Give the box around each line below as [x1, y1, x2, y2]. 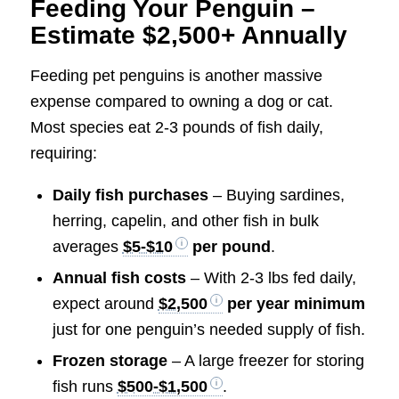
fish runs [52, 378, 118, 396]
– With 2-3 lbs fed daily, [185, 269, 356, 288]
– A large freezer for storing [167, 352, 364, 370]
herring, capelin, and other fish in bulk [52, 212, 319, 231]
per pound [187, 238, 271, 256]
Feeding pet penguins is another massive [29, 66, 322, 85]
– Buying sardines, [208, 186, 345, 205]
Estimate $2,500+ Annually [29, 21, 347, 50]
